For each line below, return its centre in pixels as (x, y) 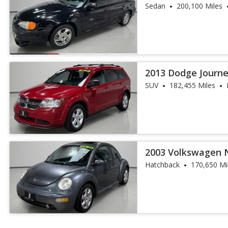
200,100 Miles (200, 6)
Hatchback (163, 165)
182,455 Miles (193, 85)
